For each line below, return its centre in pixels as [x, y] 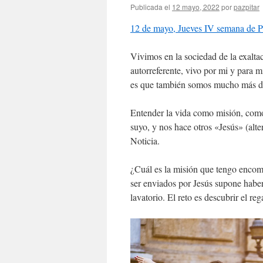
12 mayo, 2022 [196, 7]
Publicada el [150, 7]
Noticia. [145, 141]
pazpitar [247, 7]
